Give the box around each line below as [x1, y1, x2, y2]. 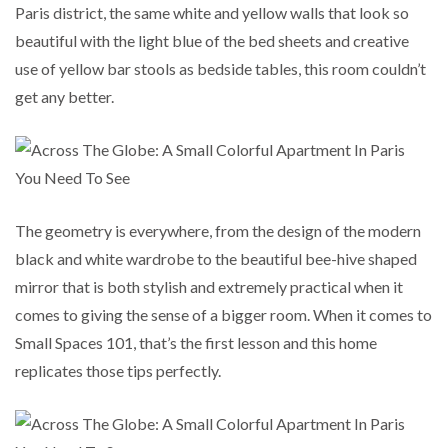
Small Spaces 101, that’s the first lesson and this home [15, 332, 377, 352]
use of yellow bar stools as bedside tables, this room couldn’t [15, 58, 426, 78]
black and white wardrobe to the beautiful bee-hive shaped [15, 248, 417, 268]
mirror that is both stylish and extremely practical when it [15, 276, 403, 296]
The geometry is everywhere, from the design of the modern [15, 220, 421, 240]
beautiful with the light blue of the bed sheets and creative [15, 30, 409, 50]
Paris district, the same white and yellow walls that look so [15, 2, 409, 22]
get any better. [15, 86, 114, 106]
